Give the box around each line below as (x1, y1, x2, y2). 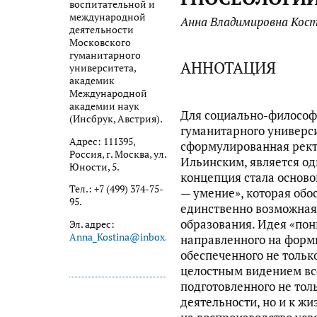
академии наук (69, 100, 139, 113)
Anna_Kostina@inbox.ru (69, 230, 177, 243)
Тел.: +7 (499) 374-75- (69, 183, 163, 196)
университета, (69, 62, 136, 75)
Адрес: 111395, (69, 134, 135, 148)
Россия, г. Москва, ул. (69, 147, 166, 161)
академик (69, 74, 115, 88)
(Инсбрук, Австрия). (69, 113, 163, 126)
